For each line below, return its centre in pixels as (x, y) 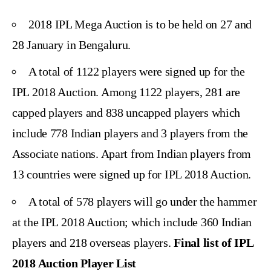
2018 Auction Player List (74, 263)
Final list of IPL (214, 242)
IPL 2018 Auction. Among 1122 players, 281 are (126, 92)
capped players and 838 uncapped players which (126, 113)
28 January (38, 44)
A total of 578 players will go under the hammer (143, 201)
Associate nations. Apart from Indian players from (132, 154)
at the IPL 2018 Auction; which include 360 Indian (132, 222)
